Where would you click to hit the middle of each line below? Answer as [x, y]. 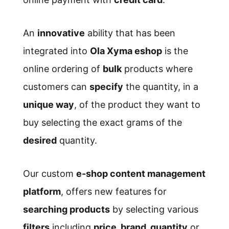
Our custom [49, 174]
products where [157, 69]
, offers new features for [113, 192]
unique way [48, 105]
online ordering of [63, 69]
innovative [61, 33]
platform [42, 192]
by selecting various [154, 210]
